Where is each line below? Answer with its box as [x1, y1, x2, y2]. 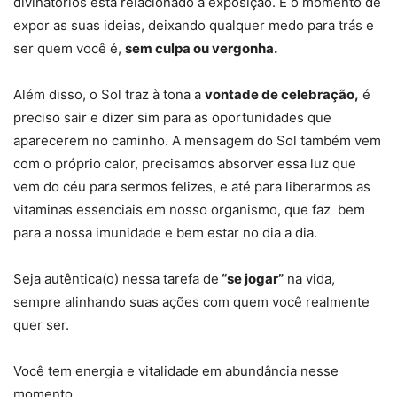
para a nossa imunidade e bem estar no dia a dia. [13, 224, 317, 242]
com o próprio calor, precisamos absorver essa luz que [13, 155, 356, 173]
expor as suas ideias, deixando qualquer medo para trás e [13, 17, 374, 35]
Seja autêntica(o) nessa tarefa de [13, 270, 219, 288]
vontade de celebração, [205, 86, 359, 104]
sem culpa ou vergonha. [125, 40, 277, 58]
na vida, [284, 270, 335, 288]
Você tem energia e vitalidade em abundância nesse [13, 362, 339, 380]
